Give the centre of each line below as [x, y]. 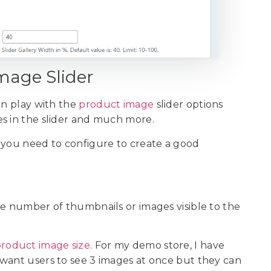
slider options [188, 105]
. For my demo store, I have [158, 246]
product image [116, 105]
